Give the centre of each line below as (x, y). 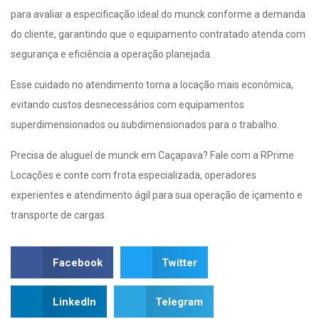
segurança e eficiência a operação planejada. (111, 54)
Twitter (179, 262)
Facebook (77, 262)
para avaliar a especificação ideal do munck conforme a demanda (158, 15)
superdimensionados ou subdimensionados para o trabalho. (145, 125)
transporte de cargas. (59, 215)
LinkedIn (74, 302)
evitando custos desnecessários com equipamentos (127, 105)
